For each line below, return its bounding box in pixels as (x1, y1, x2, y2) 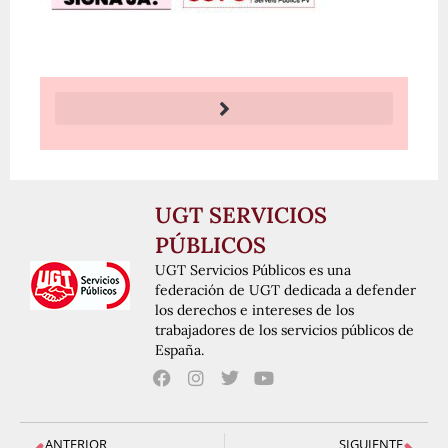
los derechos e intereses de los (155, 301, 354, 320)
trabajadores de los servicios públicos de (155, 321, 414, 340)
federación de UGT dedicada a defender (155, 281, 416, 300)
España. (155, 341, 204, 360)
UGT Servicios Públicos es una (155, 261, 351, 280)
